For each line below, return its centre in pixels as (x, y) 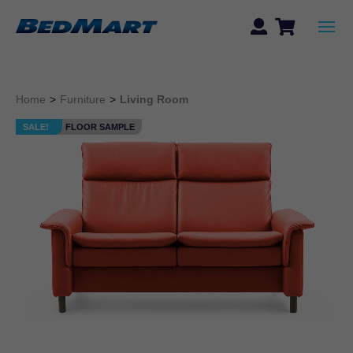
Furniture (83, 99)
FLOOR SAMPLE (100, 127)
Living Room (154, 99)
